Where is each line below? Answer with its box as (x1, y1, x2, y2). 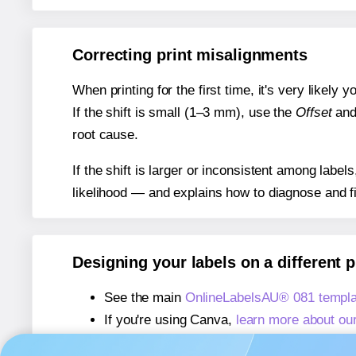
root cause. (72, 127, 138, 143)
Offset (296, 105, 332, 121)
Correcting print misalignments (72, 46, 308, 64)
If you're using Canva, (104, 312, 236, 328)
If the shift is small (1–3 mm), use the (72, 105, 296, 121)
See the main (104, 290, 185, 306)
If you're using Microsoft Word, (104, 335, 288, 350)
